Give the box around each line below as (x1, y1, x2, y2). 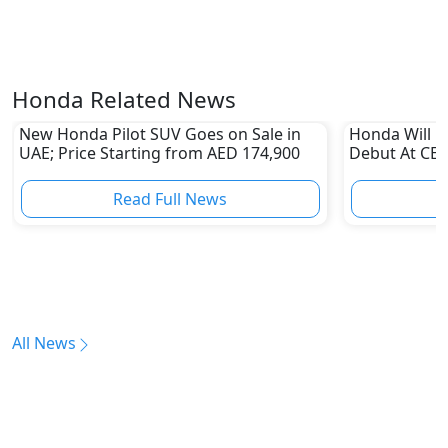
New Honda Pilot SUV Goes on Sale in (18, 122, 301, 145)
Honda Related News (12, 84, 236, 116)
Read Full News (113, 187, 228, 210)
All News (12, 332, 76, 355)
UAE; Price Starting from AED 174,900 (18, 141, 300, 164)
